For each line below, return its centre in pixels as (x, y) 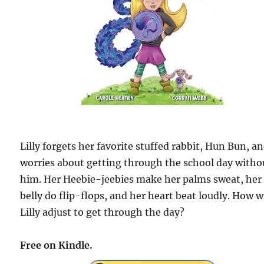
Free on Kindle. (57, 245)
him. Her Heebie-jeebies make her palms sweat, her (141, 179)
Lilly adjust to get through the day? (103, 212)
